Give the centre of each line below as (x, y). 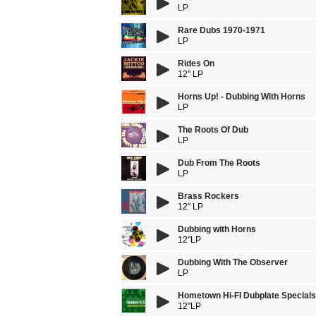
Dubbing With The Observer (233, 262)
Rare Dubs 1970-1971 (221, 30)
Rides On (196, 63)
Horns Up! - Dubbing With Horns (242, 97)
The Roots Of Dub (213, 130)
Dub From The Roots (219, 163)
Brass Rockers (208, 196)
